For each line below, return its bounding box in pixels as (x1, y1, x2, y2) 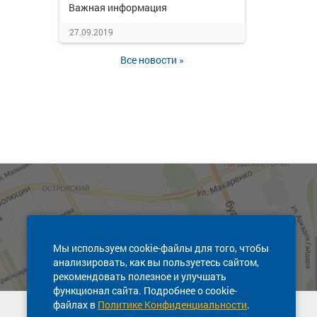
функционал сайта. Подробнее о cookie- (53, 284, 237, 297)
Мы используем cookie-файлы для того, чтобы (53, 241, 269, 255)
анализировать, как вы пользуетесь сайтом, (53, 255, 259, 269)
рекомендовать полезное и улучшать (53, 270, 226, 283)
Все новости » (120, 53, 184, 67)
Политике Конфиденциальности (98, 298, 247, 311)
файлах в (53, 298, 98, 311)
